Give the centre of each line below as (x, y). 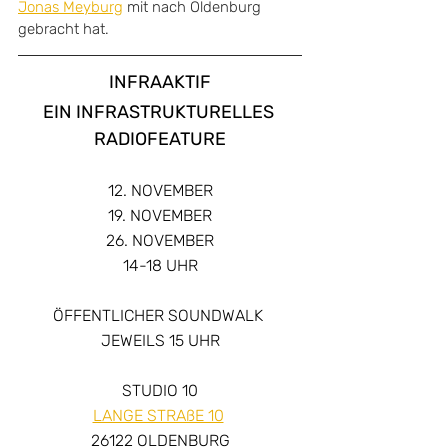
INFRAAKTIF (160, 82)
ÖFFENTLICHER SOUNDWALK (160, 315)
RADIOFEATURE (160, 139)
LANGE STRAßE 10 (158, 415)
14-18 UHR (160, 265)
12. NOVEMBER (160, 190)
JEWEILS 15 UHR (160, 340)
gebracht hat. (63, 29)
